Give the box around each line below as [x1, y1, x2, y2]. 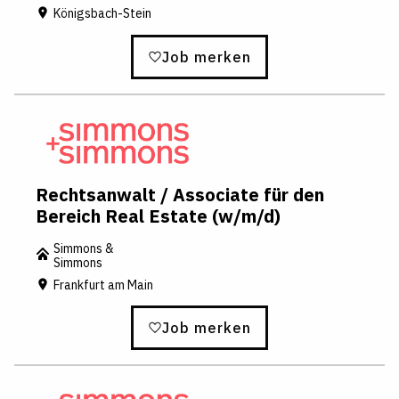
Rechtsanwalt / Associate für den [36, 182, 324, 207]
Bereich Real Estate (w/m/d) [36, 203, 281, 228]
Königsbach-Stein [53, 5, 151, 22]
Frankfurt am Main [53, 277, 153, 294]
